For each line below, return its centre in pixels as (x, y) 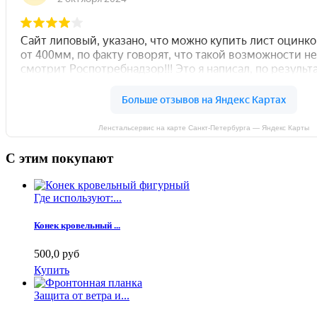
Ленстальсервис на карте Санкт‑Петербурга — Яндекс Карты (204, 127)
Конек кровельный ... (77, 226)
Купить (52, 270)
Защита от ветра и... (82, 295)
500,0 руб (57, 253)
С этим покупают (59, 158)
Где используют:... (78, 198)
